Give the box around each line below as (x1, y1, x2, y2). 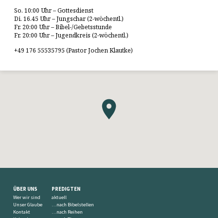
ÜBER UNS (13, 185, 38, 193)
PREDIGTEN (51, 185, 80, 193)
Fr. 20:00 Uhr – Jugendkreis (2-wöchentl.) (14, 31, 129, 40)
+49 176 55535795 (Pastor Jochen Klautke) (14, 46, 133, 55)
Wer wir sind (13, 194, 41, 201)
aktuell (51, 194, 67, 201)
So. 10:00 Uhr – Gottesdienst (14, 6, 94, 15)
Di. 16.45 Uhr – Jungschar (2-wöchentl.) (14, 15, 124, 23)
